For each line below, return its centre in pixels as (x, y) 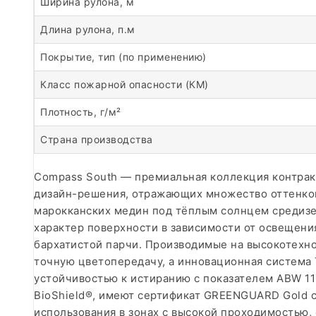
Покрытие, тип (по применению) (123, 57)
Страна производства (97, 139)
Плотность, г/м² (81, 112)
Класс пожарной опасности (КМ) (124, 84)
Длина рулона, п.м (88, 29)
